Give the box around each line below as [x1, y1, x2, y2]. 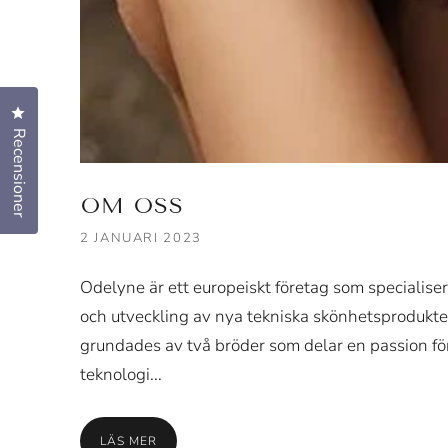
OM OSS [81, 192, 184, 219]
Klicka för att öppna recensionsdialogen [16, 103, 299, 126]
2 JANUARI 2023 [80, 229, 202, 247]
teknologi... [80, 363, 162, 386]
